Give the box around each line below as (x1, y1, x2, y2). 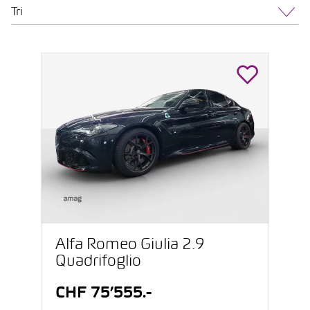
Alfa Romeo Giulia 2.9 (55, 238, 205, 253)
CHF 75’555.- (55, 286, 152, 301)
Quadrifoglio (55, 255, 141, 269)
